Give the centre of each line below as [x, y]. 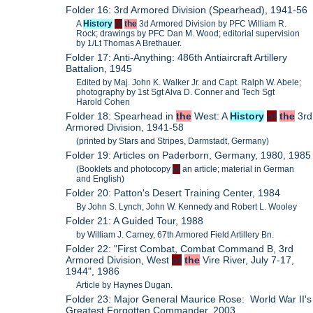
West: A [211, 116]
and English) [101, 179]
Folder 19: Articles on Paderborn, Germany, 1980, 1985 [189, 155]
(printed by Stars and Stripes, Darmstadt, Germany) [173, 141]
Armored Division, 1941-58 [125, 128]
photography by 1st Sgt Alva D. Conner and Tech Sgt [176, 93]
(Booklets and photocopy [125, 169]
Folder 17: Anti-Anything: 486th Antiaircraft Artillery [177, 58]
